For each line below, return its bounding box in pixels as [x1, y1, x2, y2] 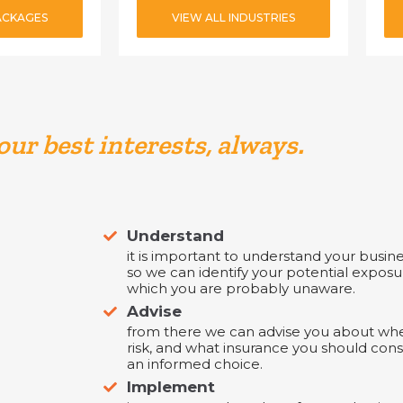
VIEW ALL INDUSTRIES [172, 11, 295, 24]
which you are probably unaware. [127, 280, 355, 297]
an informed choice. [127, 355, 263, 372]
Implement [127, 378, 215, 396]
